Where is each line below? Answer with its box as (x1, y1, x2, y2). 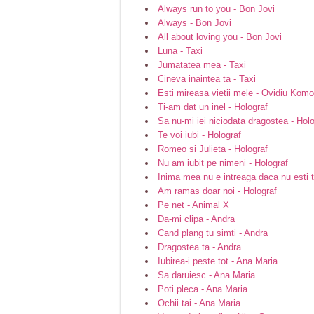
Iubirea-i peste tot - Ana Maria (158, 255, 278, 266)
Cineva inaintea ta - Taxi (158, 73, 256, 84)
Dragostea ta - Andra (158, 241, 241, 252)
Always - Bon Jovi (158, 17, 231, 28)
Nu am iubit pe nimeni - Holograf (158, 157, 288, 168)
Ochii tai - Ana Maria (158, 297, 240, 308)
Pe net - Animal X (158, 199, 229, 210)
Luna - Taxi (158, 45, 203, 56)
